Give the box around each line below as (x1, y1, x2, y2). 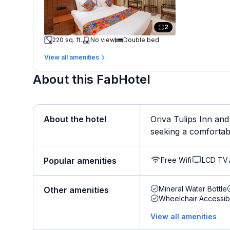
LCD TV (202, 155, 228, 164)
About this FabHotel (33, 72, 150, 87)
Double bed (123, 35, 159, 44)
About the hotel (44, 114, 106, 124)
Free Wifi (161, 155, 191, 164)
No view (90, 35, 115, 44)
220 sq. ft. (52, 35, 82, 44)
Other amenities (44, 185, 109, 195)
